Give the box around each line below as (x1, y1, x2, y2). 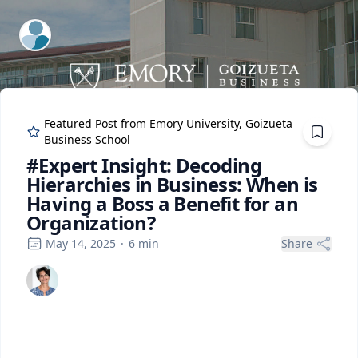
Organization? (26, 209, 156, 236)
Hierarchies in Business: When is (26, 171, 318, 197)
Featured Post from (44, 116, 150, 131)
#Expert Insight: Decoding (26, 152, 261, 178)
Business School (44, 132, 131, 147)
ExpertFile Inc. (20, 21, 104, 38)
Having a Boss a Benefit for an (26, 190, 298, 217)
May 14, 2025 (46, 236, 116, 251)
